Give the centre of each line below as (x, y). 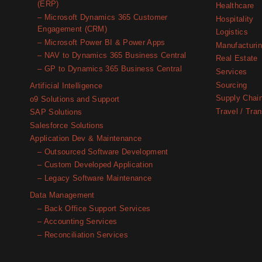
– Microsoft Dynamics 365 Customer (103, 18)
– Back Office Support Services (94, 209)
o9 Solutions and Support (75, 99)
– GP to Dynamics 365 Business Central (110, 69)
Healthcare (235, 6)
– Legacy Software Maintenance (95, 178)
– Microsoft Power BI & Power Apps (101, 42)
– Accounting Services (77, 222)
